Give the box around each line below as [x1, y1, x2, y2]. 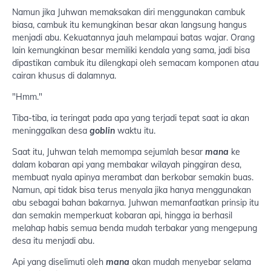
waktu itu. [115, 125, 155, 137]
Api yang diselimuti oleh [12, 256, 106, 268]
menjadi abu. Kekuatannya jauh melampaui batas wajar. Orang [12, 32, 255, 44]
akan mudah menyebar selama [129, 256, 251, 268]
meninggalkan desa [12, 125, 90, 137]
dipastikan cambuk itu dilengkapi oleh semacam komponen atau [12, 57, 259, 69]
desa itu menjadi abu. [12, 235, 94, 247]
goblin [90, 125, 115, 137]
